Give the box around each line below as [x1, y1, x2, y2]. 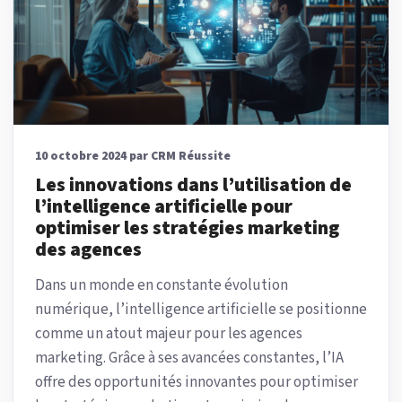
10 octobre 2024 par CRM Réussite [35, 146, 231, 165]
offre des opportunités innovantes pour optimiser [35, 371, 358, 393]
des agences [35, 235, 142, 264]
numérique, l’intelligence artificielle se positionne [35, 298, 367, 320]
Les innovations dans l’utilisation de [35, 170, 352, 199]
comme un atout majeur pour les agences [35, 322, 302, 345]
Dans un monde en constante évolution [35, 274, 288, 296]
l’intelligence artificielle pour [35, 192, 293, 221]
